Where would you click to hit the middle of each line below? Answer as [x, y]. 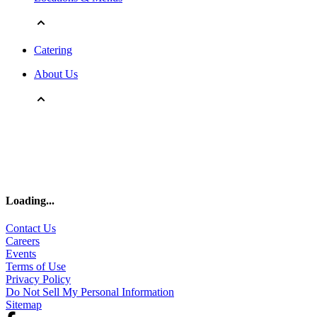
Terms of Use [36, 267]
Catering [53, 50]
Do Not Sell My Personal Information [90, 292]
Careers [23, 241]
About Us [56, 74]
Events [21, 254]
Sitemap [24, 305]
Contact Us [31, 229]
